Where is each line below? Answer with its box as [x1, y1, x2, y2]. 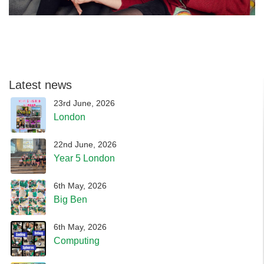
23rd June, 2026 [54, 98, 115, 108]
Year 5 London [54, 153, 115, 163]
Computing [54, 235, 100, 246]
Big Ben [54, 194, 87, 204]
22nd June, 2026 [54, 139, 117, 149]
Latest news [9, 78, 72, 91]
